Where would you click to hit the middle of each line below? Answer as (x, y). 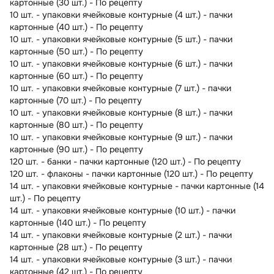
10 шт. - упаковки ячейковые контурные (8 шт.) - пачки (121, 112)
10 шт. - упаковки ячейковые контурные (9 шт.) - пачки (121, 137)
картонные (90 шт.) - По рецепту (76, 149)
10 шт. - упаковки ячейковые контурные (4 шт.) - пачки (121, 14)
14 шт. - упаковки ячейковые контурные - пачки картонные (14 (137, 186)
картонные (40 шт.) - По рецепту (76, 27)
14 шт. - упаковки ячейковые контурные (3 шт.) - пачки (121, 259)
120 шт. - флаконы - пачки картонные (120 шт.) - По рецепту (131, 173)
